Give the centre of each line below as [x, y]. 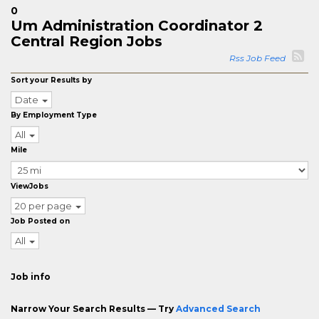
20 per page [43, 206]
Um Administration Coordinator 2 [137, 26]
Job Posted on [40, 221]
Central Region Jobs [87, 41]
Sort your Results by [51, 80]
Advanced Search [218, 309]
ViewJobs [30, 186]
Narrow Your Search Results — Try [93, 309]
